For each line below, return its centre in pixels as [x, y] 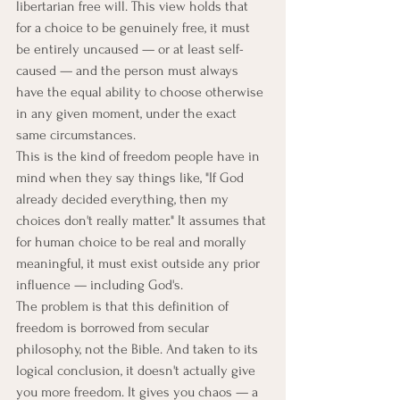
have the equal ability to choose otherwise [142, 92]
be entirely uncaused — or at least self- [130, 49]
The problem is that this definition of [124, 306]
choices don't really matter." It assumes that [143, 221]
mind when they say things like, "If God [132, 178]
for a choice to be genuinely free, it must [135, 28]
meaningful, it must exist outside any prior [140, 263]
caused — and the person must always [129, 71]
